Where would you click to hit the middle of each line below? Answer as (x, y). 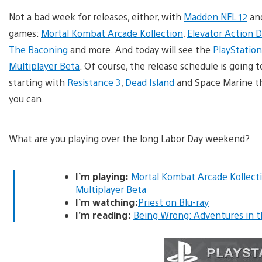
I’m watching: (107, 202)
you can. (27, 98)
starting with (38, 82)
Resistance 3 (94, 82)
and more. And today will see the (140, 49)
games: (25, 33)
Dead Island (150, 82)
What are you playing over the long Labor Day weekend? (129, 138)
